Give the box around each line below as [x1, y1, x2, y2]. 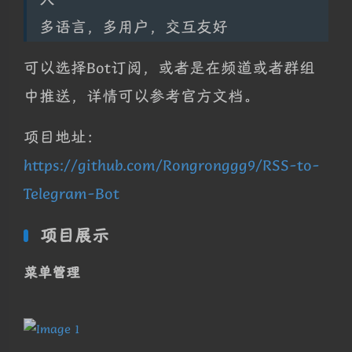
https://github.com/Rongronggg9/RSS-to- [24, 155, 320, 175]
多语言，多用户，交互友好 [39, 16, 228, 37]
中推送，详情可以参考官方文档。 [24, 86, 259, 106]
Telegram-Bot [24, 183, 119, 203]
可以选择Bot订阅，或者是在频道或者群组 [24, 57, 315, 78]
